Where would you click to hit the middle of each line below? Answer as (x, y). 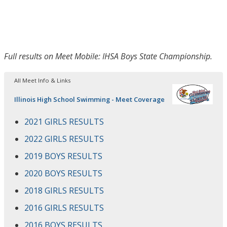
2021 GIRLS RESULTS (64, 122)
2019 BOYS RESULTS (63, 156)
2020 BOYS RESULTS (63, 173)
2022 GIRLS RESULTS (64, 139)
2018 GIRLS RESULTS (64, 191)
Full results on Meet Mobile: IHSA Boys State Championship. (109, 56)
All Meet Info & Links (42, 80)
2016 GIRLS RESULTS (64, 208)
